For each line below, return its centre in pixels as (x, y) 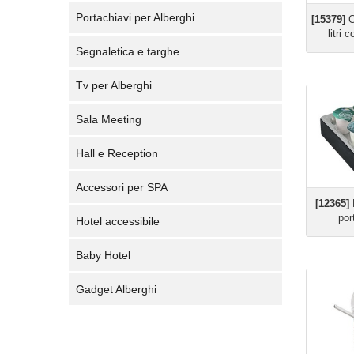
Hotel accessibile (118, 221)
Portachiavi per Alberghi (135, 17)
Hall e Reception (117, 153)
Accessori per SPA (122, 187)
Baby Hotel (103, 255)
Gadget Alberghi (116, 289)
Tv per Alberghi (114, 85)
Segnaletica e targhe (128, 51)
